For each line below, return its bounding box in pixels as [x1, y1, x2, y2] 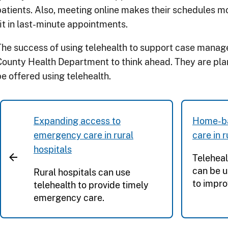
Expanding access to [34, 116, 121, 127]
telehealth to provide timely [34, 180, 149, 191]
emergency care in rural [34, 130, 133, 141]
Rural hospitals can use [34, 167, 130, 178]
